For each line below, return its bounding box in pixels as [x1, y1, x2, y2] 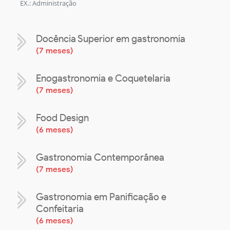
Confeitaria [36, 203, 84, 215]
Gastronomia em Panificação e [36, 191, 166, 203]
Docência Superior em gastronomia [36, 33, 185, 45]
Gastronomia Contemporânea [36, 151, 164, 164]
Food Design [36, 112, 89, 124]
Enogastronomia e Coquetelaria [36, 72, 170, 85]
